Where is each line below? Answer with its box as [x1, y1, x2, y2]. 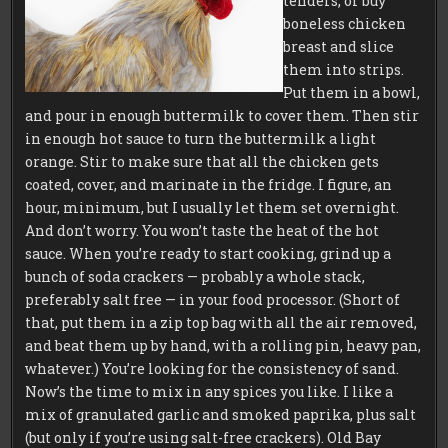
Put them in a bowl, [283, 82, 421, 102]
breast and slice [283, 36, 395, 56]
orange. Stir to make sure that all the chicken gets [25, 151, 380, 171]
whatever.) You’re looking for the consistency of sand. [25, 358, 400, 378]
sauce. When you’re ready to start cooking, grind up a [25, 243, 392, 263]
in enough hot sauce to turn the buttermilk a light [25, 128, 377, 148]
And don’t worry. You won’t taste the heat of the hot [25, 220, 380, 240]
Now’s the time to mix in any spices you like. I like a [25, 381, 394, 401]
